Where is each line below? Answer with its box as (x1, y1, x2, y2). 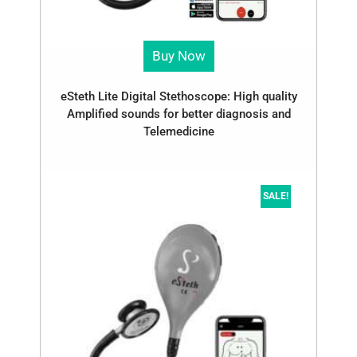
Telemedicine (143, 124, 214, 139)
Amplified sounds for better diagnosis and (66, 107, 291, 121)
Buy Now (151, 48, 206, 64)
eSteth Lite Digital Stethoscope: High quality (60, 89, 297, 104)
